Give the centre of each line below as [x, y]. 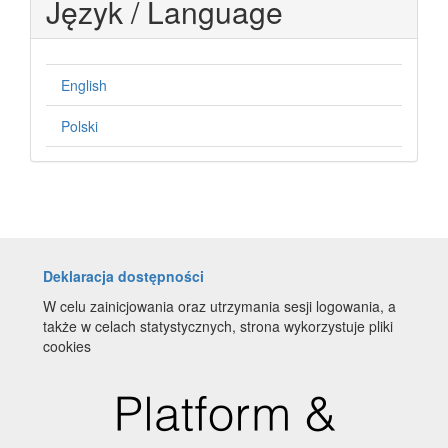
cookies [67, 345]
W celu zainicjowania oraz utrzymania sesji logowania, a [219, 305]
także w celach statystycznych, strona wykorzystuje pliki [218, 325]
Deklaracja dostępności [123, 275]
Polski [79, 125]
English [84, 84]
